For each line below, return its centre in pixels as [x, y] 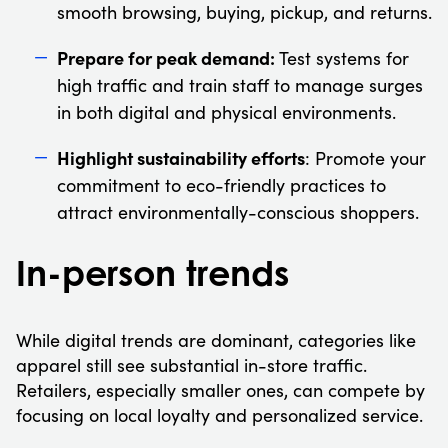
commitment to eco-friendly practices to [221, 184]
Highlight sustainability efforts [180, 157]
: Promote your [365, 157]
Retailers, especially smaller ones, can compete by [220, 390]
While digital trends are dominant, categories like [216, 340]
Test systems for [341, 57]
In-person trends [152, 273]
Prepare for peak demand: [165, 57]
